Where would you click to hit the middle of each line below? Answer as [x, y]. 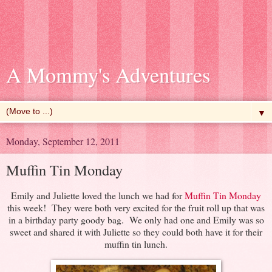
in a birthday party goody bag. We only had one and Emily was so [136, 219]
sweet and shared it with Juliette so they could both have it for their [136, 231]
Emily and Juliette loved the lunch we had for [98, 195]
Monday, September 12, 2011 [63, 141]
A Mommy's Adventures [108, 75]
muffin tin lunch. [136, 243]
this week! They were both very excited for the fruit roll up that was [136, 207]
